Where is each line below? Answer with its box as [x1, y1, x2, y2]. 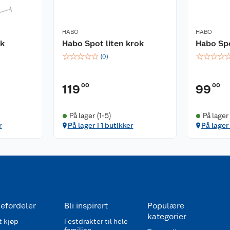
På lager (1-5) [69, 111, 111, 120]
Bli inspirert [64, 201, 108, 210]
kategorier [147, 212, 186, 221]
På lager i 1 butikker [67, 121, 133, 129]
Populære [147, 201, 184, 210]
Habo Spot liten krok [62, 39, 144, 48]
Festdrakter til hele [64, 217, 128, 225]
